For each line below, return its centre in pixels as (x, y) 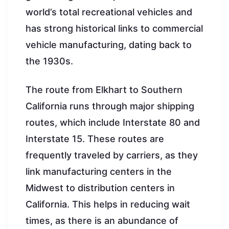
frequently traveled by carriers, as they (112, 155)
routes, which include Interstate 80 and (113, 122)
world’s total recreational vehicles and (109, 12)
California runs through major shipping (110, 106)
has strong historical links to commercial (114, 28)
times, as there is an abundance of (102, 220)
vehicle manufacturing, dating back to (109, 44)
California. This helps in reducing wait (108, 204)
